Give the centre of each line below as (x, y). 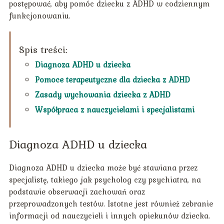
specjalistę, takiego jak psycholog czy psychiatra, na (105, 180)
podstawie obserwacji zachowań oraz (77, 192)
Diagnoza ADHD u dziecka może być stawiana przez (103, 168)
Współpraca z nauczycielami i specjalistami (114, 110)
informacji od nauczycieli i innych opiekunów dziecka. (109, 216)
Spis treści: (43, 50)
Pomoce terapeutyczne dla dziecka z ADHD (112, 80)
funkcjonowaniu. (39, 16)
